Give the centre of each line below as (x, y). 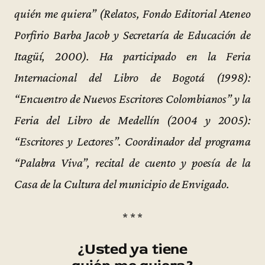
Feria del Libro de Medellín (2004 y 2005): (132, 120)
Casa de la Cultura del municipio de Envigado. (122, 184)
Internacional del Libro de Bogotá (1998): (132, 77)
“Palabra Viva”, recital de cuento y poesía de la (132, 162)
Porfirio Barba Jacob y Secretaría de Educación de (132, 35)
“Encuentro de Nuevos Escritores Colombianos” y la (132, 98)
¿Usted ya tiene (132, 249)
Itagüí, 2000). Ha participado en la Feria (132, 56)
